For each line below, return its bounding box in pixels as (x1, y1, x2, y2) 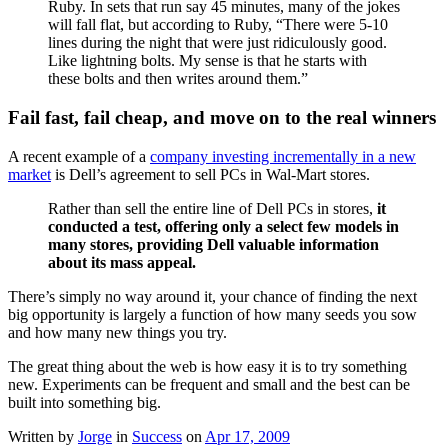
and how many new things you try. (8, 323, 227, 341)
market (8, 165, 51, 183)
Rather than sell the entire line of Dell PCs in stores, (48, 199, 377, 217)
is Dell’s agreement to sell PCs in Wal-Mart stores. (51, 165, 370, 183)
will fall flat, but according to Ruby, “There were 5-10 (48, 16, 388, 34)
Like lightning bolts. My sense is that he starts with (48, 52, 367, 70)
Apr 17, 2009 (205, 427, 290, 445)
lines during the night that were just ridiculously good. (48, 34, 387, 52)
